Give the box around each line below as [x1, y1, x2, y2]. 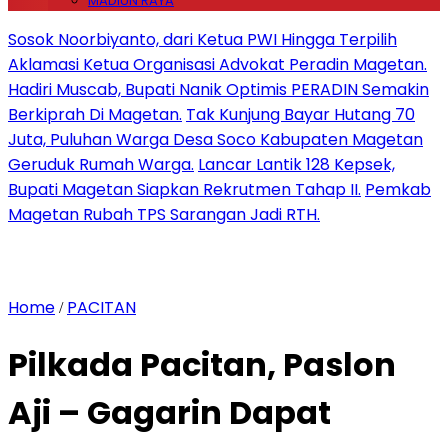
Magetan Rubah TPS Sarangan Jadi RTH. [8, 203, 320, 226]
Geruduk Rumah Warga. [8, 153, 194, 176]
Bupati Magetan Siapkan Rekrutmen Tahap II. [8, 178, 361, 201]
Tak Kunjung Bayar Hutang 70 [186, 103, 415, 126]
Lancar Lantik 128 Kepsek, [198, 153, 395, 176]
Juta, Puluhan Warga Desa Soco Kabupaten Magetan [8, 128, 423, 151]
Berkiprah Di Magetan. [8, 103, 182, 126]
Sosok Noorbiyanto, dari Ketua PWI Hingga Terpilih [8, 28, 397, 51]
